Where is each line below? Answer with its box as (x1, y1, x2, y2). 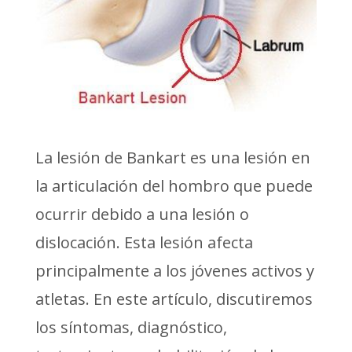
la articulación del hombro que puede (35, 174, 313, 196)
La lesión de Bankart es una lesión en (35, 146, 310, 168)
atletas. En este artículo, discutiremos (35, 288, 313, 310)
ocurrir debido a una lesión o (35, 203, 249, 225)
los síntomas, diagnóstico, (35, 316, 227, 338)
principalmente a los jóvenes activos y (35, 259, 314, 281)
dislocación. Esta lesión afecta (35, 231, 253, 253)
